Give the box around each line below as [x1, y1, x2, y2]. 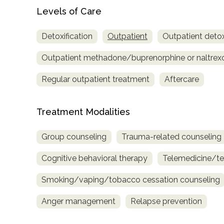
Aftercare [164, 74, 199, 84]
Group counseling [41, 132, 106, 142]
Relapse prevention [130, 196, 202, 206]
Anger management [41, 196, 115, 206]
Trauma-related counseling [121, 132, 221, 142]
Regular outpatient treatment [41, 74, 149, 84]
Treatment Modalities [36, 106, 130, 117]
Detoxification [41, 31, 92, 41]
